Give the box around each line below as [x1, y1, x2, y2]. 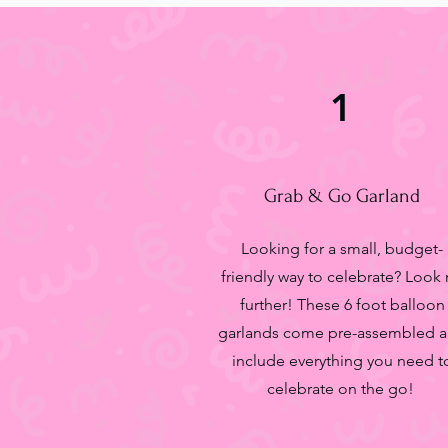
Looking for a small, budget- [241, 239, 443, 258]
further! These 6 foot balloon [239, 295, 445, 314]
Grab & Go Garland [264, 185, 420, 207]
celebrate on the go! [266, 379, 418, 398]
